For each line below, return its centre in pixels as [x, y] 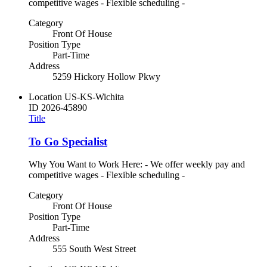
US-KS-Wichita [94, 97]
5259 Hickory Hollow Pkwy [106, 76]
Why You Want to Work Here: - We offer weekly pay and [137, 164]
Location [45, 97]
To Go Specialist [68, 141]
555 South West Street [94, 249]
